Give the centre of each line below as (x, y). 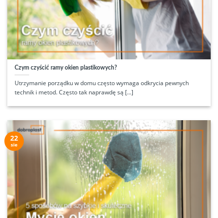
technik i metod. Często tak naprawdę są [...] (74, 92)
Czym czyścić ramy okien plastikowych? (66, 68)
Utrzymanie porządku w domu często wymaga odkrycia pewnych (101, 83)
